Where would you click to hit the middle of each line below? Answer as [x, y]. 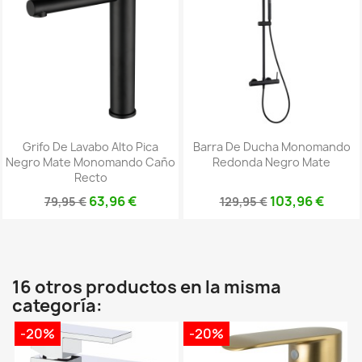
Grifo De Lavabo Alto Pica [90, 146]
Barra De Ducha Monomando [271, 146]
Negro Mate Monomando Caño [90, 162]
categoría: [57, 305]
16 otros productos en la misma [147, 287]
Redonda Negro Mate [271, 162]
